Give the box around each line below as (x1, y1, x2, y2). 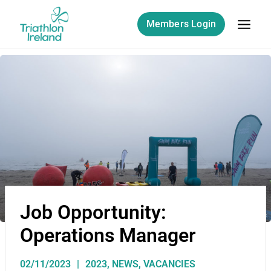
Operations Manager (20, 224, 196, 247)
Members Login (146, 18, 217, 30)
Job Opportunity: (20, 201, 166, 224)
